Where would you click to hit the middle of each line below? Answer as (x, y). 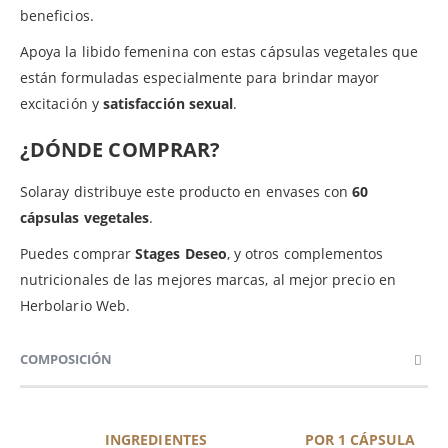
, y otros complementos (305, 253)
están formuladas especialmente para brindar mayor (200, 77)
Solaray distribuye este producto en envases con (186, 191)
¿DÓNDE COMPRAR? (120, 149)
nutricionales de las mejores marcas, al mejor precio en (208, 279)
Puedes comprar (78, 253)
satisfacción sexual (168, 103)
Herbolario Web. (75, 305)
